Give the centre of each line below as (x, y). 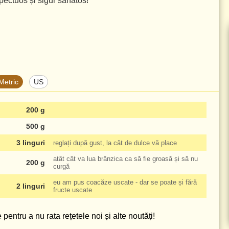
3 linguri (31, 143)
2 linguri (31, 186)
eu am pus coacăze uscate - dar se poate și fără (125, 182)
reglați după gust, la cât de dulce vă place (115, 143)
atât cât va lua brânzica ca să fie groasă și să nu (125, 159)
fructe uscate (73, 190)
